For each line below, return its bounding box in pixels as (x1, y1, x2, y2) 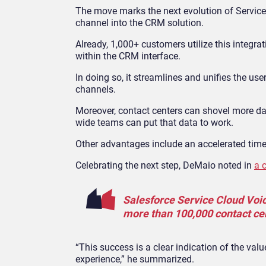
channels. (75, 84, 116, 96)
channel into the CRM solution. (75, 17, 204, 29)
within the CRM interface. (75, 50, 180, 62)
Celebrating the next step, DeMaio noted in (75, 160, 254, 172)
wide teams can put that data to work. (75, 117, 233, 129)
